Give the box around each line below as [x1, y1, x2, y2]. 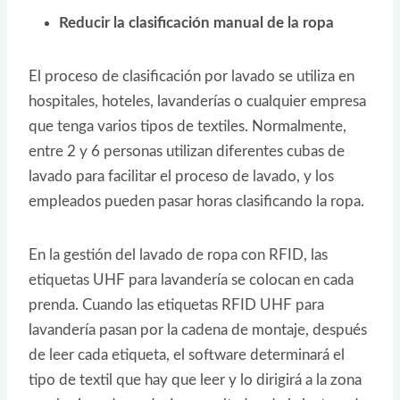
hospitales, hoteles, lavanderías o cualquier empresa [29, 94, 366, 110]
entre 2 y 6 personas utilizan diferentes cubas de [29, 144, 345, 160]
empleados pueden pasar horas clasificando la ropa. [29, 194, 364, 210]
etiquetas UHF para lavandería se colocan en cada [29, 272, 354, 288]
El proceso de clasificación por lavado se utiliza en [29, 69, 354, 85]
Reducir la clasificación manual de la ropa [59, 15, 334, 31]
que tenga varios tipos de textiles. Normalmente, [29, 119, 346, 135]
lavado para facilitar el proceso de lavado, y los [29, 169, 334, 185]
